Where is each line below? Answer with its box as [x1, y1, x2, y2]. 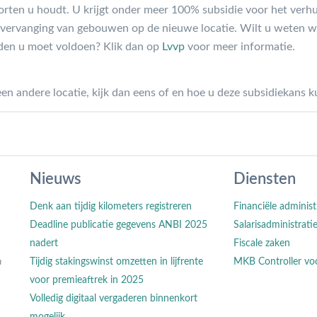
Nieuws [30, 171, 82, 187]
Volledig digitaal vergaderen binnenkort [30, 293, 198, 304]
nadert [30, 238, 59, 248]
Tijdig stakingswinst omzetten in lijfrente [30, 256, 204, 267]
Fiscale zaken [233, 238, 290, 248]
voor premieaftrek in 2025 [30, 275, 144, 285]
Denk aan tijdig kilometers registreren [30, 201, 192, 212]
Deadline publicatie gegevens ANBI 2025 [30, 219, 208, 230]
